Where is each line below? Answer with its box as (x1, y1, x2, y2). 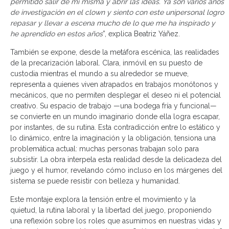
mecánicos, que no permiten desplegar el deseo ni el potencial (10, 91, 221, 99)
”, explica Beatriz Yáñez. (103, 30, 180, 38)
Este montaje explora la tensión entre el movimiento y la (10, 195, 196, 203)
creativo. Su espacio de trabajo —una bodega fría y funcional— (10, 102, 217, 110)
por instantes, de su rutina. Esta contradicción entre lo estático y (10, 123, 220, 131)
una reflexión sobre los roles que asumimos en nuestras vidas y (10, 217, 221, 225)
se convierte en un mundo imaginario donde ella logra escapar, (10, 112, 220, 121)
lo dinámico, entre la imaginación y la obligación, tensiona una (10, 134, 216, 142)
